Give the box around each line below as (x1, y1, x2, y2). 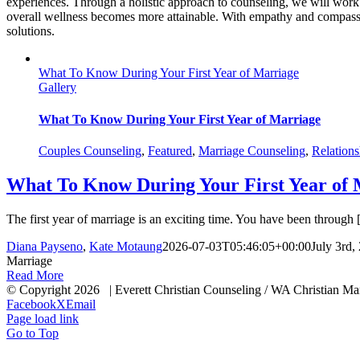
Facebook (6, 297, 56, 311)
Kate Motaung (89, 239, 162, 253)
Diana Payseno (6, 239, 83, 253)
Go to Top (6, 325, 59, 340)
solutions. (6, 24, 55, 39)
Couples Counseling (39, 143, 141, 157)
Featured (148, 143, 192, 157)
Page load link (6, 311, 79, 325)
